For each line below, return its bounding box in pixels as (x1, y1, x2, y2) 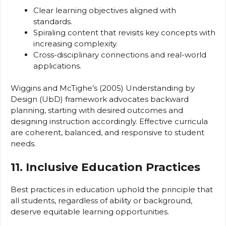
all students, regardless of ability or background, (11, 195, 192, 205)
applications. (33, 61, 81, 71)
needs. (11, 139, 36, 149)
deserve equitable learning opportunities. (11, 206, 169, 216)
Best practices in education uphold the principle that (11, 184, 213, 194)
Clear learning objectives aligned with (33, 5, 176, 15)
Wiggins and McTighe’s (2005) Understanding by (11, 83, 195, 93)
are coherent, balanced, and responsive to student (11, 128, 204, 138)
